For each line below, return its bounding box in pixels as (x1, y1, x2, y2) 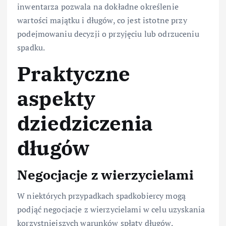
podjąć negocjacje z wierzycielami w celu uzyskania (17, 204, 205, 215)
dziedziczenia (17, 109, 153, 136)
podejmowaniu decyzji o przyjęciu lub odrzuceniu (17, 28, 199, 39)
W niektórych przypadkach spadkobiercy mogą (17, 190, 186, 202)
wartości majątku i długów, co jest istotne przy (17, 14, 187, 26)
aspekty (17, 85, 96, 111)
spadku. (17, 41, 45, 53)
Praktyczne (17, 60, 131, 87)
